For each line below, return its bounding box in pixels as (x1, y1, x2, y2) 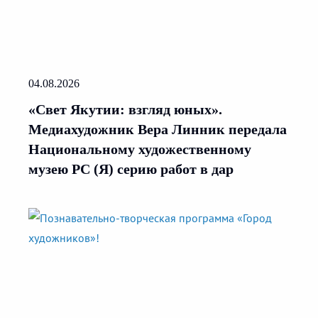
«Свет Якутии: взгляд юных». (28, 102, 222, 118)
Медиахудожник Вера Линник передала (28, 121, 287, 138)
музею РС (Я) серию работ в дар (28, 161, 234, 177)
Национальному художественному (28, 141, 251, 158)
